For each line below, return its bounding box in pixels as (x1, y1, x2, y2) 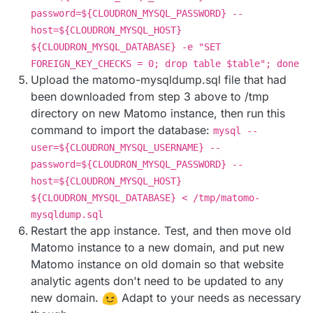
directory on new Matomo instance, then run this (31, 106, 285, 121)
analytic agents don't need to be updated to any (31, 274, 284, 289)
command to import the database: (31, 123, 213, 138)
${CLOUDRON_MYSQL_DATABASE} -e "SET (31, 41, 221, 53)
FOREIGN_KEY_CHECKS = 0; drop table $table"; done (31, 58, 299, 70)
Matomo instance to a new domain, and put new (31, 240, 284, 255)
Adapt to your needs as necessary (118, 291, 301, 305)
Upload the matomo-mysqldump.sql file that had (31, 73, 286, 87)
